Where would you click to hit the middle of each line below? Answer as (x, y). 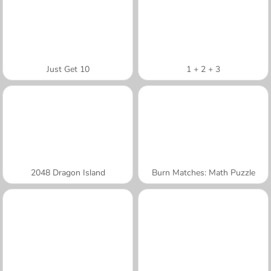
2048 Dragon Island (68, 172)
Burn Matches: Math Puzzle (203, 172)
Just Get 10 (68, 69)
